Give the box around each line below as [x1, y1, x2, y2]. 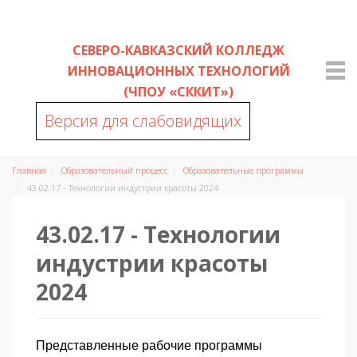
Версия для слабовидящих [45, 110, 241, 131]
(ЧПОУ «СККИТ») [124, 83, 233, 100]
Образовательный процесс [61, 164, 168, 176]
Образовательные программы [183, 164, 304, 176]
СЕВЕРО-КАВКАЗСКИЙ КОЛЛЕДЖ [73, 41, 284, 59]
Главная [12, 164, 46, 176]
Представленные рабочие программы [36, 339, 262, 352]
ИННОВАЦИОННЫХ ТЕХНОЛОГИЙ [67, 62, 290, 80]
